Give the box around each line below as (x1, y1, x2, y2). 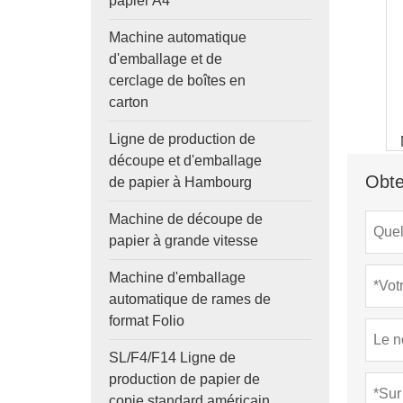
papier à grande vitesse (108, 233, 258, 248)
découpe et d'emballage (108, 153, 262, 168)
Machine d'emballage (108, 270, 246, 285)
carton (108, 94, 148, 110)
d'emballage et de (108, 51, 222, 67)
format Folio (108, 313, 184, 328)
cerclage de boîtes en (108, 73, 246, 88)
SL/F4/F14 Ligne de (108, 350, 236, 365)
